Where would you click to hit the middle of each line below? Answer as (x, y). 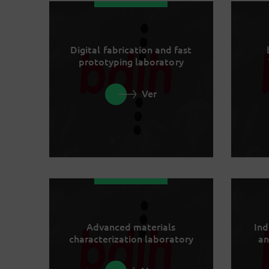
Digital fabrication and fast (131, 50)
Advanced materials (131, 227)
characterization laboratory (131, 239)
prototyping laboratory (131, 62)
